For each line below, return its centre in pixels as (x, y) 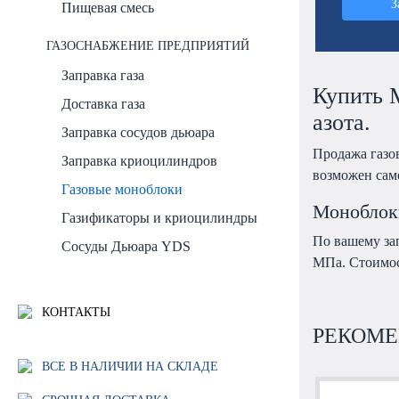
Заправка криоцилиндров (140, 160)
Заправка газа (103, 75)
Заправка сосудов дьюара (138, 132)
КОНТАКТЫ (74, 311)
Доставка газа (104, 103)
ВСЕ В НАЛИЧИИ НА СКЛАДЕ (128, 366)
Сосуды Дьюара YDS (126, 246)
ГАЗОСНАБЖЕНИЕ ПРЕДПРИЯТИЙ (147, 45)
